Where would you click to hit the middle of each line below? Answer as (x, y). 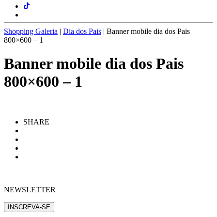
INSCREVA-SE (29, 207)
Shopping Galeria (31, 31)
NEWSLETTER (30, 189)
